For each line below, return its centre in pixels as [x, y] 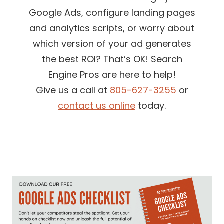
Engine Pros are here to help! [112, 75]
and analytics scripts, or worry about [112, 28]
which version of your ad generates [112, 44]
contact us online [97, 106]
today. [151, 106]
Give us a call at [73, 90]
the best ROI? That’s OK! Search [112, 59]
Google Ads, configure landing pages [112, 13]
